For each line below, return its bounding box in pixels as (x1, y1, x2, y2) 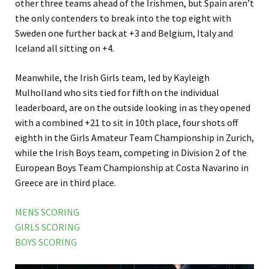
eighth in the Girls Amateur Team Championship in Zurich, (15, 131, 254, 144)
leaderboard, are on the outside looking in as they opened (15, 101, 250, 114)
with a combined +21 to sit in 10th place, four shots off (15, 116, 238, 129)
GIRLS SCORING (15, 221, 80, 234)
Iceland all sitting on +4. (15, 42, 114, 55)
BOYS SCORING (15, 236, 77, 249)
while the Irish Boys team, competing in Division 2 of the (15, 147, 247, 159)
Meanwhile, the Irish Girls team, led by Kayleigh (15, 71, 210, 84)
